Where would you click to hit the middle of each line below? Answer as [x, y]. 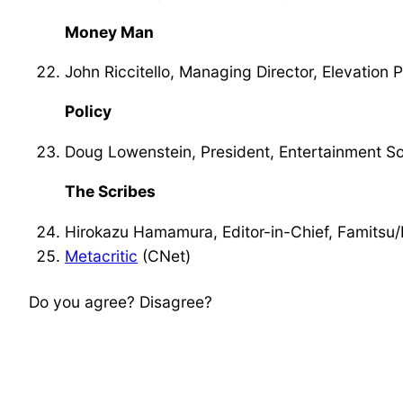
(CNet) [164, 255]
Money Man [109, 31]
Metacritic [101, 255]
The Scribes [110, 192]
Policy [88, 112]
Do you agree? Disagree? [121, 301]
